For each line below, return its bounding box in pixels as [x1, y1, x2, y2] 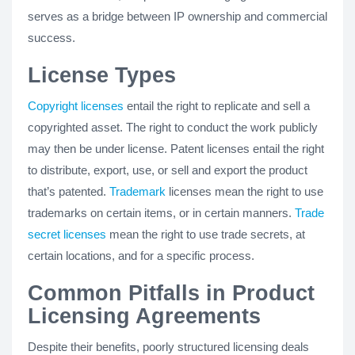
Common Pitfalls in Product [28, 281, 315, 305]
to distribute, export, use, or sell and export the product [28, 162, 307, 177]
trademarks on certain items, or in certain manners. [28, 205, 295, 219]
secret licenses [28, 227, 106, 241]
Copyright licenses [28, 98, 124, 113]
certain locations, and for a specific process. [28, 248, 254, 262]
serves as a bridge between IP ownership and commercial [28, 9, 327, 23]
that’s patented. [28, 184, 109, 198]
